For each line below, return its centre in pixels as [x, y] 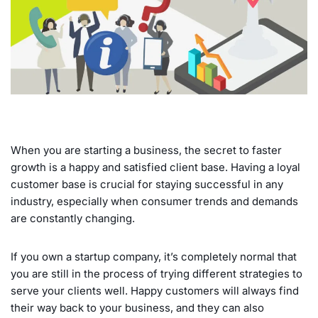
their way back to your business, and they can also [137, 307]
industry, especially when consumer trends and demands [154, 201]
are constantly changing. [73, 218]
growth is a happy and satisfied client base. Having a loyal [155, 167]
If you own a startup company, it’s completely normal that [154, 256]
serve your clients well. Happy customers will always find [155, 290]
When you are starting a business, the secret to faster [146, 150]
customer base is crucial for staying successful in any [147, 184]
